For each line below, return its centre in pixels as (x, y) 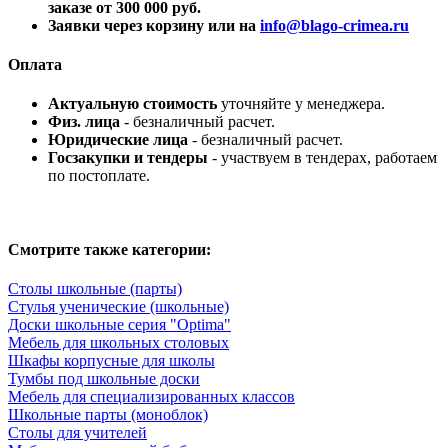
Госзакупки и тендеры (128, 158)
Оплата (35, 65)
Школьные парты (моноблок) (108, 414)
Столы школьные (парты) (95, 288)
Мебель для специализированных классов (151, 396)
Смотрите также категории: (109, 249)
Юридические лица (118, 140)
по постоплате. (99, 176)
